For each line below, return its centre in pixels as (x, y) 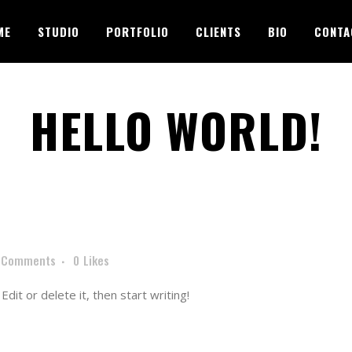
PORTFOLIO (137, 31)
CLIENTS (218, 31)
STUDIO (59, 31)
